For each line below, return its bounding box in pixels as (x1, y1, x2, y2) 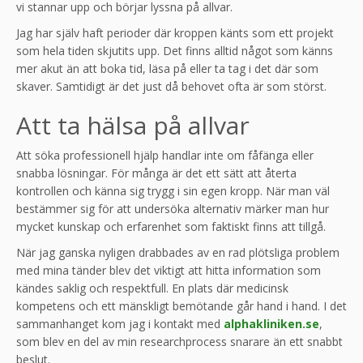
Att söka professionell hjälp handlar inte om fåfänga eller (16, 147, 314, 164)
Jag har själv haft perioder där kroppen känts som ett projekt (16, 25, 334, 41)
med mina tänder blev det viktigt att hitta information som (16, 263, 321, 279)
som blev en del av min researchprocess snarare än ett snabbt (16, 334, 343, 350)
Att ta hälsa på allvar (16, 109, 250, 143)
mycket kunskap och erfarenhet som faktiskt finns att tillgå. (16, 219, 326, 235)
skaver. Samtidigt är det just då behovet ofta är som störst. (16, 79, 327, 95)
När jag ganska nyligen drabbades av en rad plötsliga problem (16, 245, 340, 261)
